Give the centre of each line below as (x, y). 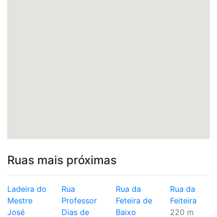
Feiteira (183, 201)
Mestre (20, 201)
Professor (79, 201)
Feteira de (134, 201)
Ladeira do (27, 189)
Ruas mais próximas (62, 160)
